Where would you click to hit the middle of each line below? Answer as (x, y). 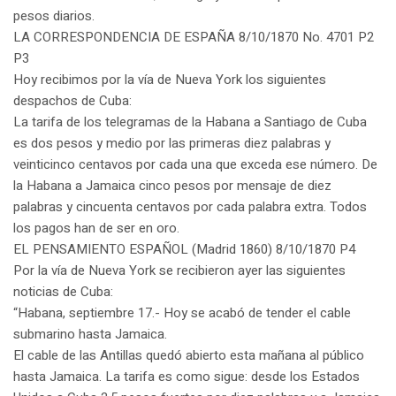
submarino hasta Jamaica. (90, 335)
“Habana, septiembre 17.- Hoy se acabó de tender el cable (182, 313)
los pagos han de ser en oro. (96, 228)
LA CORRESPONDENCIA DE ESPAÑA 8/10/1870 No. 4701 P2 (194, 38)
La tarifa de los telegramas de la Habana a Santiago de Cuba (190, 122)
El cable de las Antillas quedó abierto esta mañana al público (189, 356)
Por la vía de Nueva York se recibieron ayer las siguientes (179, 271)
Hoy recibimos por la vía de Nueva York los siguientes (170, 80)
